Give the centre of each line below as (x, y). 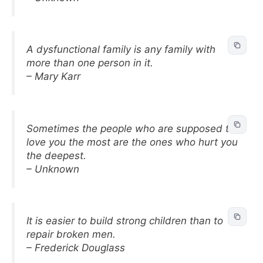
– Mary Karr (53, 76)
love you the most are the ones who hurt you (132, 142)
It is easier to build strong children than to (125, 221)
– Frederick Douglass (76, 248)
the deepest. (56, 155)
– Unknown (53, 169)
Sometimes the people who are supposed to (131, 128)
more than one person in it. (90, 63)
